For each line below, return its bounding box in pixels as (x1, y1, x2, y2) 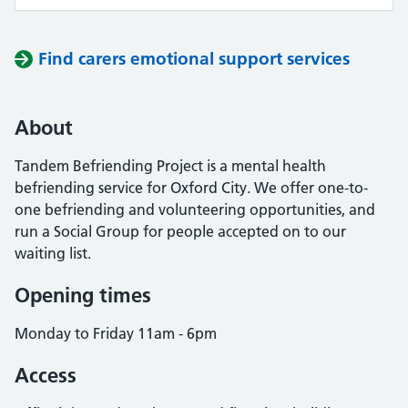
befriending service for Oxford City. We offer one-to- (15, 178, 368, 197)
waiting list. (15, 244, 91, 262)
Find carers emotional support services (38, 48, 350, 69)
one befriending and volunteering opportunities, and (15, 200, 375, 219)
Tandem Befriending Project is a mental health (15, 157, 326, 175)
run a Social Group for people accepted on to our (15, 222, 346, 240)
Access (15, 362, 76, 388)
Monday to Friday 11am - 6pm (15, 324, 217, 342)
